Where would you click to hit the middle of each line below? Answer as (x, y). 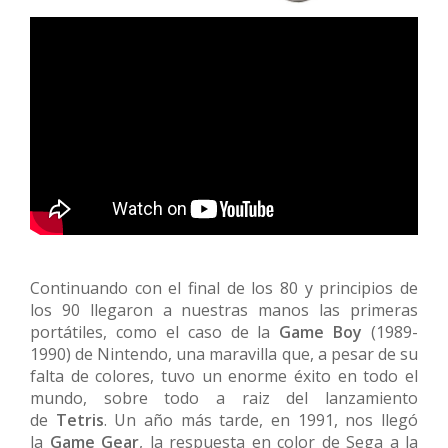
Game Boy (321, 332)
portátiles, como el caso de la (155, 332)
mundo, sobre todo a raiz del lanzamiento (224, 398)
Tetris (79, 420)
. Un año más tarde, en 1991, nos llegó (261, 420)
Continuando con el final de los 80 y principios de (224, 288)
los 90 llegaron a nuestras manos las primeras (224, 310)
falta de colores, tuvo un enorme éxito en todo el (224, 376)
